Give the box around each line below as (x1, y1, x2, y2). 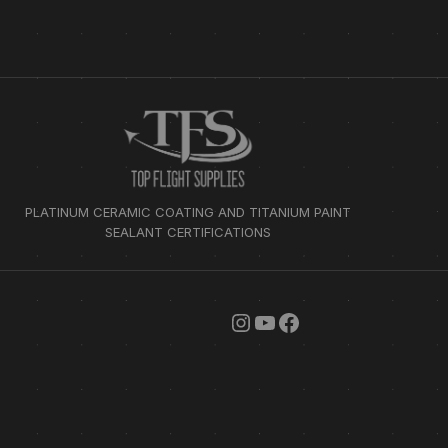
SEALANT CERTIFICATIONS (105, 224, 271, 241)
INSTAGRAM (228, 306, 368, 336)
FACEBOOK (276, 306, 403, 336)
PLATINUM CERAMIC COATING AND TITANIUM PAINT (25, 204, 351, 221)
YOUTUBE (252, 306, 366, 336)
